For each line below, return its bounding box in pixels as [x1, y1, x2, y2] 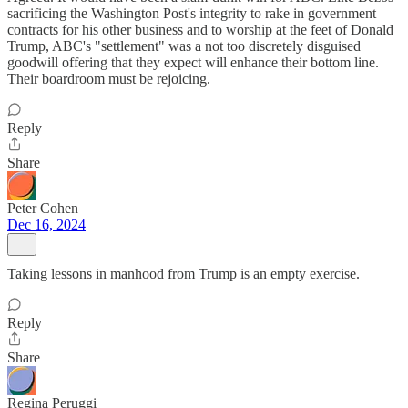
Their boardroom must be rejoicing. [7, 71, 210, 87]
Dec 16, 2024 [7, 217, 86, 232]
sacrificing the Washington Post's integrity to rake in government [7, 5, 376, 21]
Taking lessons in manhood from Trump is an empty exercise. [7, 266, 360, 281]
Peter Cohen [7, 200, 78, 216]
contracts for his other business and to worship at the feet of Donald [7, 22, 393, 37]
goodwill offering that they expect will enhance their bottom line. [7, 55, 379, 70]
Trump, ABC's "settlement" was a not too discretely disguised [7, 38, 361, 54]
